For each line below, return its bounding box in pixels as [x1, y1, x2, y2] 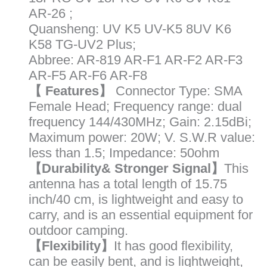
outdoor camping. [29, 223, 128, 238]
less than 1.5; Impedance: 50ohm [29, 145, 219, 161]
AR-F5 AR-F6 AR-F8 [29, 68, 147, 83]
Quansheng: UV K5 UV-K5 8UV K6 [29, 21, 231, 37]
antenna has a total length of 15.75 [29, 176, 227, 192]
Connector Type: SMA [116, 83, 242, 99]
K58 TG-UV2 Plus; [29, 37, 136, 52]
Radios [11, 24, 39, 35]
